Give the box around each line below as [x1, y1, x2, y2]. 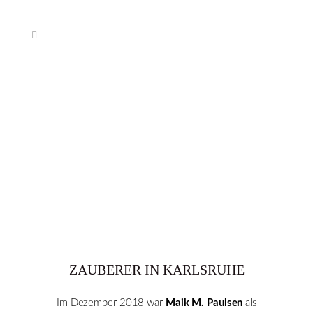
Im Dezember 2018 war [56, 298, 166, 308]
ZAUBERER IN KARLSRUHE [68, 262, 245, 277]
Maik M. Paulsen [165, 298, 243, 308]
